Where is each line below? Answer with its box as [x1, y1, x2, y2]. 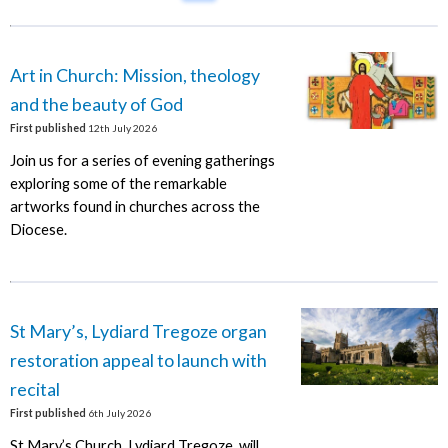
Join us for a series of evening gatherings [9, 152, 275, 170]
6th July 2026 [85, 406, 151, 419]
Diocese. [9, 221, 67, 239]
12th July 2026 [85, 121, 157, 134]
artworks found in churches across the [9, 198, 260, 216]
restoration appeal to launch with [9, 348, 267, 371]
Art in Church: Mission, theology [9, 63, 260, 86]
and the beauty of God [9, 92, 183, 115]
